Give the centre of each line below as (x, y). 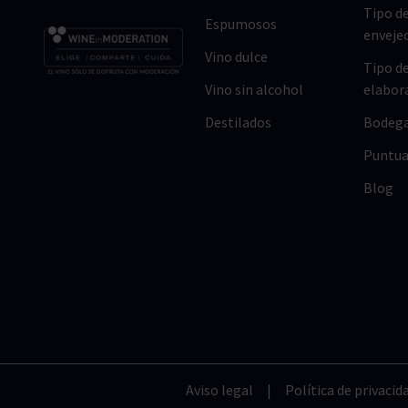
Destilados (239, 122)
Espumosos (241, 24)
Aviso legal (219, 390)
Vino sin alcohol (255, 89)
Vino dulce (237, 56)
